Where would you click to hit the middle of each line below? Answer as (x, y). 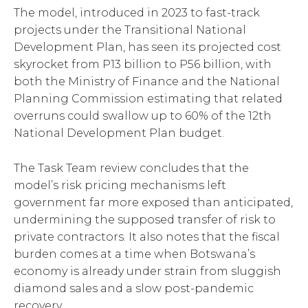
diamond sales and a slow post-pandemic (134, 289)
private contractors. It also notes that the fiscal (147, 237)
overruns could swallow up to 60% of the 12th (143, 116)
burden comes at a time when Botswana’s (134, 254)
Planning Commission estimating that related (148, 99)
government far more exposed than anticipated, (153, 203)
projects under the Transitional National (130, 30)
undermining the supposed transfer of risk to (145, 220)
